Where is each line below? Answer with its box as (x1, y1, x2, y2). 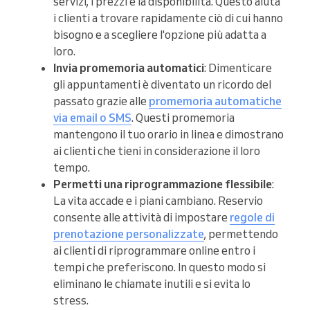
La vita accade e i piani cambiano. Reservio (53, 194, 263, 208)
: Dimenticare (204, 61, 272, 75)
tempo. (53, 161, 90, 175)
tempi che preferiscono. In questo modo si (53, 260, 266, 275)
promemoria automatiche (149, 94, 282, 109)
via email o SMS (53, 111, 131, 125)
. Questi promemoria (131, 111, 235, 125)
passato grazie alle (53, 94, 149, 109)
